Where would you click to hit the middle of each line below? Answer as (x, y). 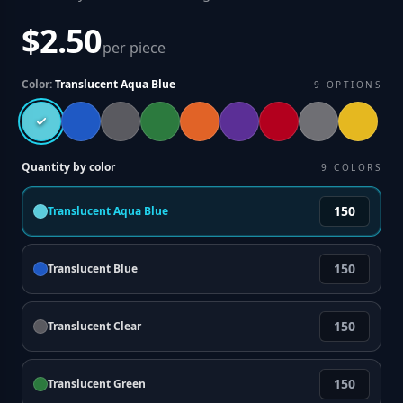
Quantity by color (68, 167)
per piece (134, 48)
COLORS (358, 167)
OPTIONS (354, 85)
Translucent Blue (93, 269)
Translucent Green (97, 384)
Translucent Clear (94, 326)
